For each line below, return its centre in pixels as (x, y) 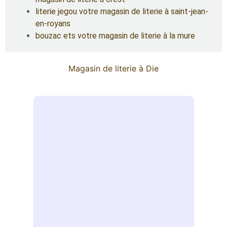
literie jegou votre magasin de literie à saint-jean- (122, 11)
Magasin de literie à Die (113, 68)
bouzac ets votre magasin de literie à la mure (115, 35)
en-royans (53, 23)
